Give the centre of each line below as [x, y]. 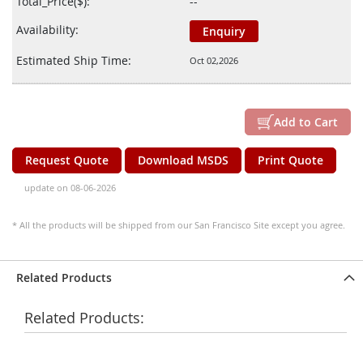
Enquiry [224, 31]
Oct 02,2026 [214, 60]
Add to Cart [306, 122]
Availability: [47, 30]
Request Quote [67, 160]
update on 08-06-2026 [70, 187]
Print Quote [290, 160]
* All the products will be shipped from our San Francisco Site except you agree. [179, 224]
